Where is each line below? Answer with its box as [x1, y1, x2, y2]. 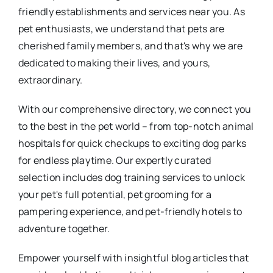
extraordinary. [18, 73, 83, 87]
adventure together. [18, 221, 110, 235]
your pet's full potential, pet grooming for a [18, 187, 211, 201]
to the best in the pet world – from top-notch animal [18, 119, 254, 133]
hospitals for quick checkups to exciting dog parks [18, 136, 246, 150]
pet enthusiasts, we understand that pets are [18, 21, 225, 35]
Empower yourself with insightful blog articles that [18, 250, 249, 264]
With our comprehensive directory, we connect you [18, 102, 252, 116]
